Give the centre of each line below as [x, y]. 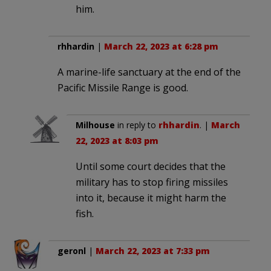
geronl [72, 251]
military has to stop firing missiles [152, 182]
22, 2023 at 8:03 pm [117, 141]
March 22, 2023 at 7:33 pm [153, 251]
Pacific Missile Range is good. [123, 88]
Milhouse [95, 125]
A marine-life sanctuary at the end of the [149, 72]
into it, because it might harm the [151, 198]
